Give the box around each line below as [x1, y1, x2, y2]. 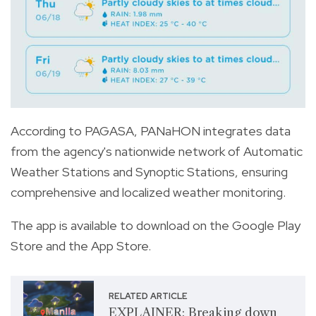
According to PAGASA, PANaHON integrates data [11, 123, 291, 140]
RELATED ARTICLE [108, 290, 188, 302]
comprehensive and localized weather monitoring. [11, 184, 286, 201]
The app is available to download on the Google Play [11, 217, 300, 234]
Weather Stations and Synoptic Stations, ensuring [11, 164, 288, 181]
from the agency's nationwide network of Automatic [11, 143, 303, 160]
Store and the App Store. [11, 238, 151, 255]
